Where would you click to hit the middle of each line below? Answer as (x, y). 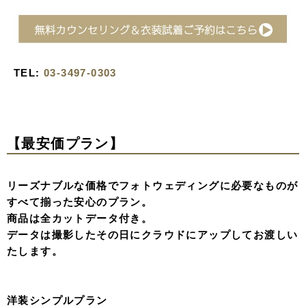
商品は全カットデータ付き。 (80, 218)
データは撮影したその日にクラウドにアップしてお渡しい (153, 234)
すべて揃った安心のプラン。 (80, 201)
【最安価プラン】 (66, 143)
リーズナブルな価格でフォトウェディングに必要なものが (153, 185)
